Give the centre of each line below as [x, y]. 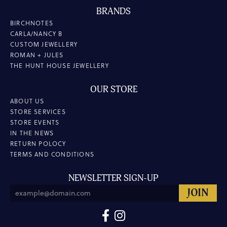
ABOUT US [27, 101]
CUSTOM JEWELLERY [44, 45]
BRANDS [113, 12]
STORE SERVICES [38, 112]
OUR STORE [113, 90]
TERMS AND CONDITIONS [52, 155]
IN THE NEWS [32, 133]
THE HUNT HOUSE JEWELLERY [60, 66]
